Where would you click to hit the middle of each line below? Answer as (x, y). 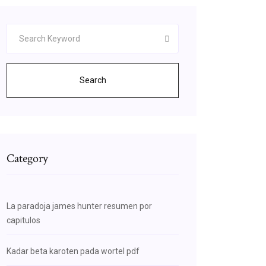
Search (93, 80)
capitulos (23, 220)
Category (27, 159)
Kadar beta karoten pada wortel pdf (73, 251)
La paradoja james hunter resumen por (79, 206)
